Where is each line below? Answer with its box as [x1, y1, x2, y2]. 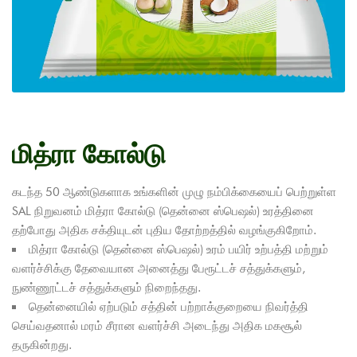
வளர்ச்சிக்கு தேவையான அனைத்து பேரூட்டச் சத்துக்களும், [12, 261, 305, 276]
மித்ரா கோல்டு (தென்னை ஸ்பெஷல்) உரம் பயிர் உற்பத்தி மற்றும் [29, 241, 328, 257]
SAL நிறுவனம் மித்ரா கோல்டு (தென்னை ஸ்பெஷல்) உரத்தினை [12, 203, 314, 218]
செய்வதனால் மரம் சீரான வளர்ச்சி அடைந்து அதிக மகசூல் [12, 318, 302, 333]
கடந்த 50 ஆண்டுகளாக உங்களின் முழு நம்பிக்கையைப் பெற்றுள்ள [12, 184, 336, 199]
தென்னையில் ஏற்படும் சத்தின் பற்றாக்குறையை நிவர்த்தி [29, 299, 308, 314]
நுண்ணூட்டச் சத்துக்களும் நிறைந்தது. [12, 280, 201, 295]
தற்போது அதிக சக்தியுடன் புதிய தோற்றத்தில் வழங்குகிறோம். [12, 222, 316, 237]
